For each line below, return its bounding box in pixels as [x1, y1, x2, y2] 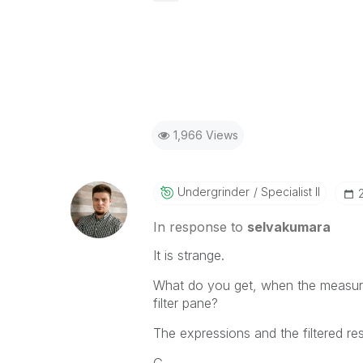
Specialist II [257, 185, 320, 199]
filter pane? [152, 295, 218, 311]
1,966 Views [173, 128, 238, 142]
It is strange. [152, 247, 224, 263]
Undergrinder [177, 185, 250, 199]
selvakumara [246, 219, 331, 235]
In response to [152, 219, 247, 235]
